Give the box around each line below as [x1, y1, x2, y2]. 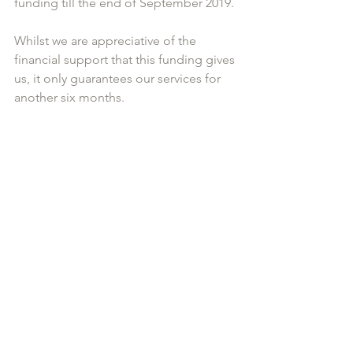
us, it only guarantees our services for [14, 71, 224, 86]
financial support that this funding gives [14, 52, 238, 67]
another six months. [14, 90, 128, 105]
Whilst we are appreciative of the [14, 33, 199, 48]
